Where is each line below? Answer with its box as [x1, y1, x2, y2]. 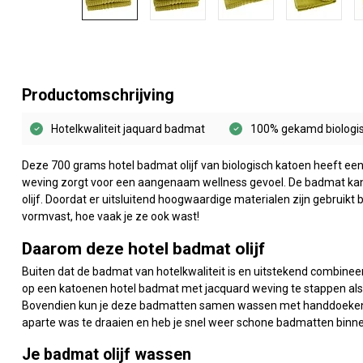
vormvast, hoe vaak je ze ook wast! [22, 210, 199, 223]
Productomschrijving [22, 86, 174, 105]
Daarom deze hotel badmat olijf [22, 238, 265, 258]
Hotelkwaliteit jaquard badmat [51, 122, 205, 135]
